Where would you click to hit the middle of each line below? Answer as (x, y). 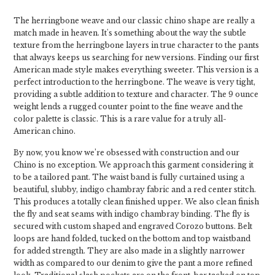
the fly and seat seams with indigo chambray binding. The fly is (132, 214)
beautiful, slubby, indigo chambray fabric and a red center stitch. (135, 189)
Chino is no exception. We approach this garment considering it (134, 165)
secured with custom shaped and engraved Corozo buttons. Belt (133, 226)
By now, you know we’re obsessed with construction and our (126, 153)
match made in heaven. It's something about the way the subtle (130, 33)
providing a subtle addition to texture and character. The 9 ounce (136, 94)
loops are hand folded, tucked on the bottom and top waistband (132, 238)
